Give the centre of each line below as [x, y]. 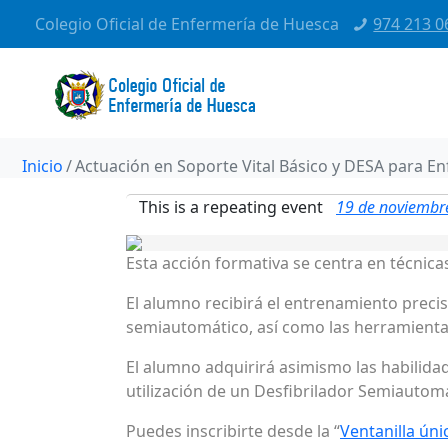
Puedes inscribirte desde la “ [233, 431]
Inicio [42, 166]
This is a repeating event [231, 207]
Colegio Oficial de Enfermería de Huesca [187, 24]
